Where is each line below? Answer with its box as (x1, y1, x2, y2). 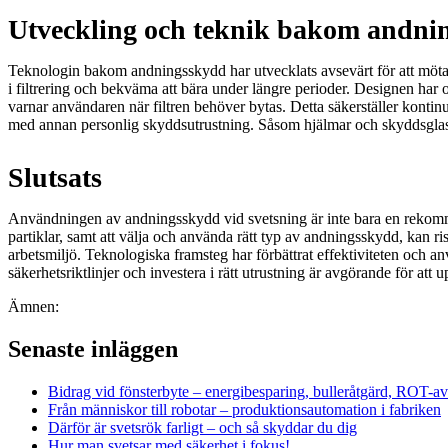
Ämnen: (8, 298, 59, 316)
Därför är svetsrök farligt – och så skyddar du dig (48, 419, 357, 437)
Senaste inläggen (8, 336, 178, 363)
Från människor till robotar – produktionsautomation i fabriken (48, 401, 441, 419)
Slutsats (8, 162, 102, 194)
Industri (125, 298, 173, 316)
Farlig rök (59, 298, 121, 316)
